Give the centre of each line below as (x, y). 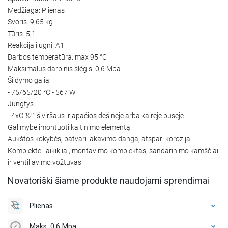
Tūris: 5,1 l (23, 33)
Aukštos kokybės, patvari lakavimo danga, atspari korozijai (100, 139)
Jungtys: (21, 104)
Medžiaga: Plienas (36, 10)
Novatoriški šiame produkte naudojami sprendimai (108, 180)
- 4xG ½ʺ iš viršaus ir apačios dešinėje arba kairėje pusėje (96, 115)
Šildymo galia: (29, 80)
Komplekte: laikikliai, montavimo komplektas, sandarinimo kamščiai (113, 150)
